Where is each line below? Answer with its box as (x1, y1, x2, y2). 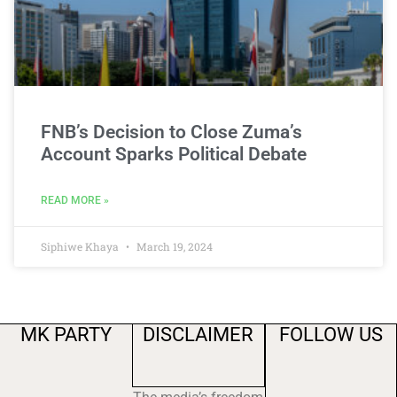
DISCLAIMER (143, 323, 254, 346)
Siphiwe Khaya (41, 239, 121, 253)
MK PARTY (20, 323, 113, 346)
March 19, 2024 (134, 239, 213, 253)
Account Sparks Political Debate (41, 144, 307, 165)
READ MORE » (41, 194, 109, 206)
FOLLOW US (278, 323, 383, 346)
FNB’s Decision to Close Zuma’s (41, 121, 302, 143)
